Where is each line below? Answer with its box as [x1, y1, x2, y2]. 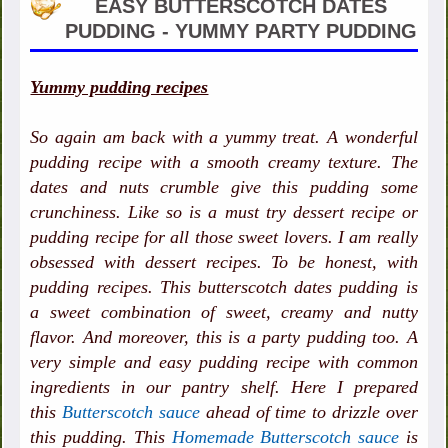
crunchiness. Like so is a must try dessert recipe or [30, 202, 418, 223]
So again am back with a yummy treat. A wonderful [30, 127, 418, 148]
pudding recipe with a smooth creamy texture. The [30, 152, 418, 173]
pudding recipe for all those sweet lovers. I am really [30, 227, 418, 248]
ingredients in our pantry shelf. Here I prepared [30, 377, 418, 398]
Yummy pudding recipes [30, 77, 209, 98]
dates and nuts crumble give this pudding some [30, 177, 418, 198]
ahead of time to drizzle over [200, 402, 418, 423]
